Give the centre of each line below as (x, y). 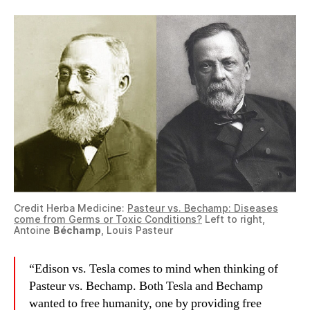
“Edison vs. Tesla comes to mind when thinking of (154, 269)
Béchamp (77, 230)
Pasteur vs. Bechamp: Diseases (203, 208)
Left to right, (234, 219)
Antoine (34, 230)
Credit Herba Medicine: (71, 208)
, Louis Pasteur (137, 230)
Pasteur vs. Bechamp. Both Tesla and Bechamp (146, 286)
